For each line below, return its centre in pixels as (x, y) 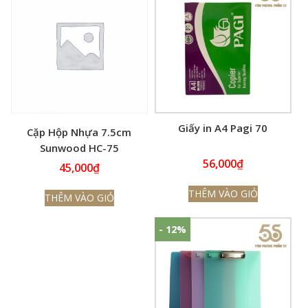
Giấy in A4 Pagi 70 (223, 128)
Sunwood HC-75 (79, 147)
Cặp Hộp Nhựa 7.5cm (79, 132)
